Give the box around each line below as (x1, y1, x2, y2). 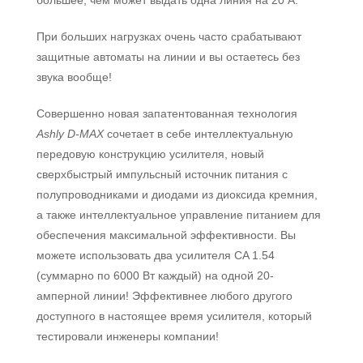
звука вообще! (36, 70, 112, 83)
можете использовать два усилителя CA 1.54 (36, 249, 275, 262)
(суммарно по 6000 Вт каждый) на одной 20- (36, 269, 274, 282)
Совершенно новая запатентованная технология (36, 107, 297, 120)
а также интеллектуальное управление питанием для (36, 208, 321, 221)
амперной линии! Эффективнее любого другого (36, 289, 293, 302)
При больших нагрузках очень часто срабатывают (36, 30, 301, 43)
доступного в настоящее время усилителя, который (36, 310, 312, 322)
